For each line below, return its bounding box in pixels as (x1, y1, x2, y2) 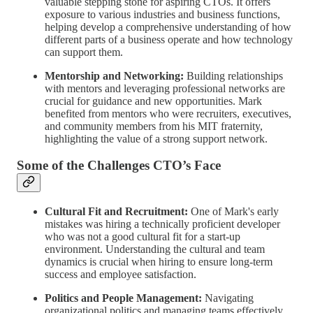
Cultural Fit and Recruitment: (45, 205, 188, 218)
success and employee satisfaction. (45, 268, 196, 281)
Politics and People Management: (45, 292, 202, 305)
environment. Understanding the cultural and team (45, 243, 265, 256)
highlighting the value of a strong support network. (45, 132, 268, 145)
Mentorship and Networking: (45, 69, 184, 82)
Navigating (202, 292, 254, 305)
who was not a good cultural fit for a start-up (45, 231, 240, 243)
